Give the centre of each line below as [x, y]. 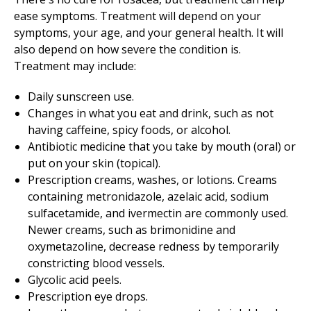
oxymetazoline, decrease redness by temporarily [153, 246]
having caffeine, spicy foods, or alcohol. [129, 130]
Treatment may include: [75, 66]
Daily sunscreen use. [81, 96]
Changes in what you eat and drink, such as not [151, 113]
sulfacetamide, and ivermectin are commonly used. [158, 213]
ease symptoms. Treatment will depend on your [137, 16]
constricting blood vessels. [96, 263]
